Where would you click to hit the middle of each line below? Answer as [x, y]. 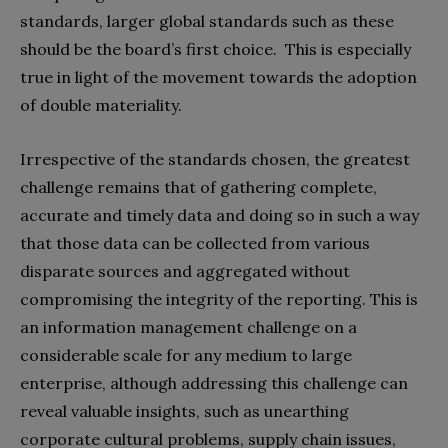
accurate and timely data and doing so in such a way [219, 214]
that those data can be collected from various [195, 242]
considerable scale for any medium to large [186, 354]
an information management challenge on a [188, 326]
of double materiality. [103, 104]
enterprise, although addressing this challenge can [214, 382]
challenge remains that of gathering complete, [198, 186]
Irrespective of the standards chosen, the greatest [215, 158]
